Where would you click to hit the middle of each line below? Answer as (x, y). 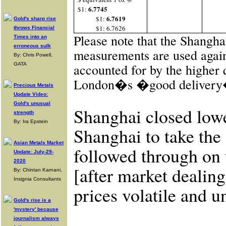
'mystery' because (36, 209)
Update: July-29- (34, 152)
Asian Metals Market (39, 143)
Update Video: (31, 94)
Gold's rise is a (32, 200)
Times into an (30, 37)
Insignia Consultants (37, 179)
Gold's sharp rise (35, 18)
